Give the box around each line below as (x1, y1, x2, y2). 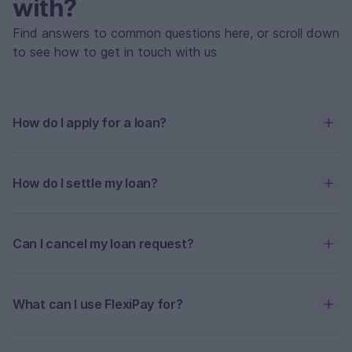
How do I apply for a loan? (13, 115, 167, 130)
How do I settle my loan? (13, 175, 158, 191)
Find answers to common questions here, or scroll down (13, 25, 339, 41)
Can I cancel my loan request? (13, 236, 194, 251)
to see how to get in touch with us (13, 44, 217, 60)
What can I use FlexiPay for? (13, 296, 183, 312)
